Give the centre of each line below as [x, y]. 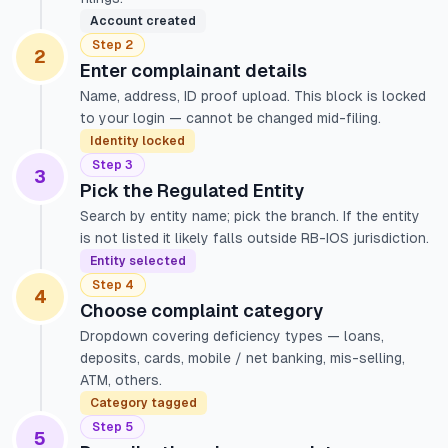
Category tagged [143, 403]
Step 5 [112, 427]
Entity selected [138, 261]
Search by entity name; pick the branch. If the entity [250, 216]
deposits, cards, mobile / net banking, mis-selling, [242, 358]
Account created [143, 21]
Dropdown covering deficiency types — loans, [232, 336]
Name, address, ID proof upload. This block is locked [253, 96]
